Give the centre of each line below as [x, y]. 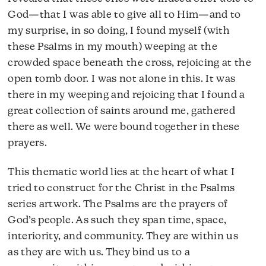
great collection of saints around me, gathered [122, 112]
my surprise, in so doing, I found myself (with [119, 31]
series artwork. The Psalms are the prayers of [118, 204]
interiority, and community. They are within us [123, 236]
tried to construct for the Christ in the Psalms [121, 188]
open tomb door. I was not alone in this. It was [122, 80]
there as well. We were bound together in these [124, 128]
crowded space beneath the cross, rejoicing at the [130, 64]
